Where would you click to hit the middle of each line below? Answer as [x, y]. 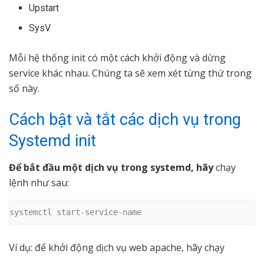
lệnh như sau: [39, 183]
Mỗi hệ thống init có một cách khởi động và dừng [117, 57]
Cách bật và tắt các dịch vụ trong [125, 120]
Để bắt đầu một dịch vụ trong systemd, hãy [111, 168]
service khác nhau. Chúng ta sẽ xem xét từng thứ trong [130, 73]
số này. [24, 88]
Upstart [44, 8]
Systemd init [52, 141]
